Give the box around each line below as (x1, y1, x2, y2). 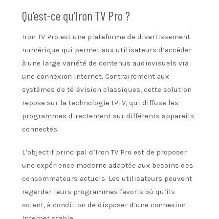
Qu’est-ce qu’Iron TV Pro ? (22, 7, 130, 23)
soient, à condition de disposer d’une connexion (22, 200, 186, 209)
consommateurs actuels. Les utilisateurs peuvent (22, 174, 192, 183)
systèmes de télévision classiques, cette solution (22, 85, 192, 94)
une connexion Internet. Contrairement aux (22, 71, 169, 81)
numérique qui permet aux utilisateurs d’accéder (22, 45, 192, 54)
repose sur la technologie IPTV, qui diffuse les (22, 98, 178, 107)
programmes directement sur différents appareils (22, 111, 194, 120)
